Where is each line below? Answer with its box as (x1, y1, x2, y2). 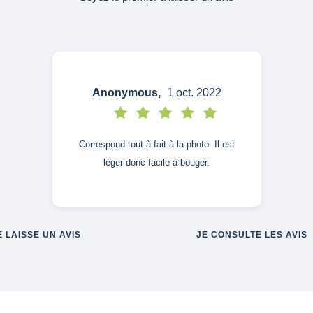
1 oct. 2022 (163, 86, 221, 99)
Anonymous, (92, 86, 161, 99)
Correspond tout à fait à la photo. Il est (78, 138, 235, 150)
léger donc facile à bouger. (103, 156, 210, 168)
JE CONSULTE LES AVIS (196, 229, 307, 240)
